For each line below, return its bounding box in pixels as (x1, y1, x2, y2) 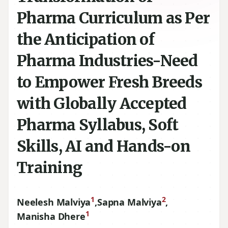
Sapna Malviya (97, 196, 162, 208)
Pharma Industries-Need (17, 51, 198, 70)
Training (17, 158, 82, 177)
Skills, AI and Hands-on (17, 136, 190, 156)
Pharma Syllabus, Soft (17, 115, 179, 134)
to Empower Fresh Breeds (17, 72, 202, 92)
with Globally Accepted (17, 94, 187, 113)
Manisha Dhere (17, 210, 85, 222)
